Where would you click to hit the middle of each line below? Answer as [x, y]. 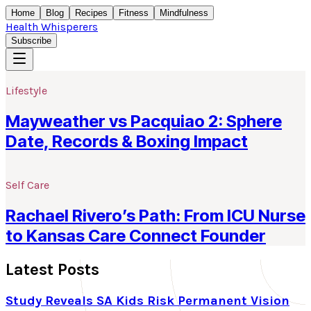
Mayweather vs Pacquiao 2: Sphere [144, 121]
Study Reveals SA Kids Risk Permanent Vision [148, 300]
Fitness [134, 13]
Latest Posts [52, 269]
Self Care [27, 185]
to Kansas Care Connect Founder [136, 235]
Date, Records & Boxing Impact [127, 141]
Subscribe [31, 41]
